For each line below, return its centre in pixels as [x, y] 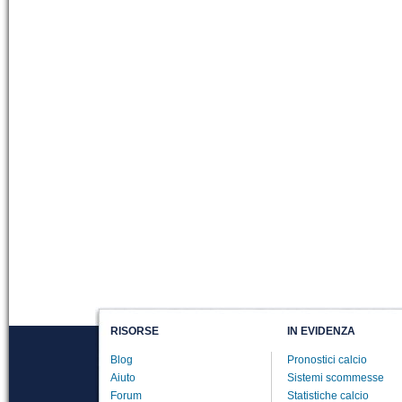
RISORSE [135, 331]
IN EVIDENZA [321, 331]
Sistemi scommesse [336, 378]
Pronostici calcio [327, 360]
